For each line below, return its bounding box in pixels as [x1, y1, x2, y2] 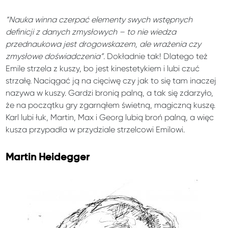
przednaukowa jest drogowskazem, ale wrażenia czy [6, 39, 202, 49]
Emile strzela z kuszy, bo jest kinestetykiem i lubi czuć [6, 63, 200, 73]
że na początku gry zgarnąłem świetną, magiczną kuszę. [6, 100, 216, 110]
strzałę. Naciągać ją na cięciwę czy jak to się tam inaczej [6, 75, 217, 85]
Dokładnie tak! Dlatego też [107, 51, 208, 61]
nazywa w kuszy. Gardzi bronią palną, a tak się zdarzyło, [6, 88, 214, 98]
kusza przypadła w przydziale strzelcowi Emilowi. [6, 124, 185, 134]
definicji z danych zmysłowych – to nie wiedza [6, 26, 177, 37]
